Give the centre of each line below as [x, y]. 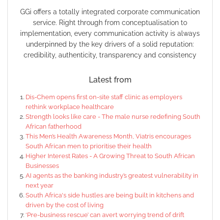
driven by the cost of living [65, 205]
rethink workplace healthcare [70, 107]
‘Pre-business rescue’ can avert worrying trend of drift [105, 215]
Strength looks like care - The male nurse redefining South [113, 117]
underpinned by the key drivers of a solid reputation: [110, 44]
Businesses [42, 166]
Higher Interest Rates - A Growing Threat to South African [110, 156]
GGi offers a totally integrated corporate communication [110, 12]
